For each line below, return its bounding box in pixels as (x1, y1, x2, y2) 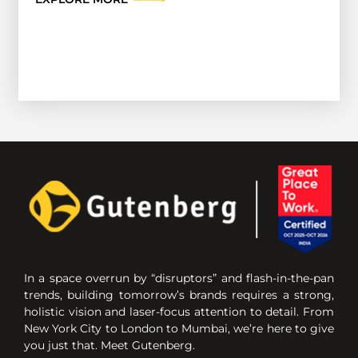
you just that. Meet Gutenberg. (24, 337, 195, 352)
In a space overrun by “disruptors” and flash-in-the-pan (24, 270, 334, 285)
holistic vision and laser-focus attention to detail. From (24, 304, 334, 319)
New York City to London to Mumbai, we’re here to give (24, 320, 334, 336)
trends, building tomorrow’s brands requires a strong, (24, 287, 334, 302)
